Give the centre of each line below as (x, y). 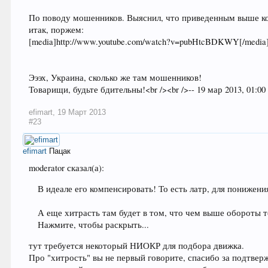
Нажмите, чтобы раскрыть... (94, 224)
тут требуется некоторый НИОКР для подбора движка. (137, 245)
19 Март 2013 (82, 112)
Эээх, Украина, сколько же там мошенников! (115, 78)
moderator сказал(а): (67, 168)
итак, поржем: (57, 30)
